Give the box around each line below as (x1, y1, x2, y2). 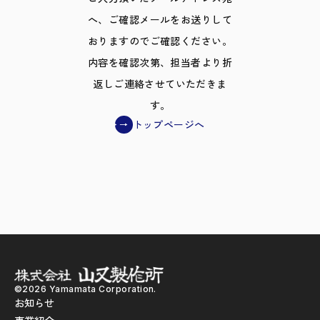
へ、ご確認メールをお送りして (88, 12, 232, 26)
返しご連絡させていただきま (93, 76, 227, 91)
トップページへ (132, 117, 205, 131)
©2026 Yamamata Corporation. (14, 284, 156, 294)
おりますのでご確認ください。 (88, 34, 232, 48)
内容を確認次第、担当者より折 (88, 55, 232, 69)
